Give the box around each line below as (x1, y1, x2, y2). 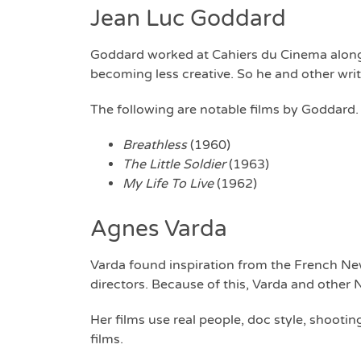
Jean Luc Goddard (90, 5, 286, 33)
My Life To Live (122, 176, 214, 193)
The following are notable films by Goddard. (90, 102, 359, 118)
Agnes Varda (90, 215, 239, 243)
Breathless (122, 137, 187, 154)
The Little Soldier (122, 156, 226, 173)
